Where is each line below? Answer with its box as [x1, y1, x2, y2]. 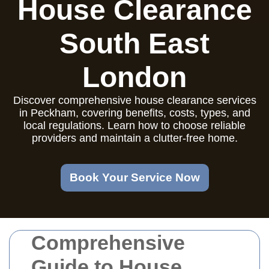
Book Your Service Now [69, 171, 200, 184]
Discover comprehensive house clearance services [13, 94, 256, 106]
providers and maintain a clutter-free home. [31, 132, 238, 144]
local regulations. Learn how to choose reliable [23, 119, 246, 131]
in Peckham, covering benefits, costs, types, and [19, 107, 250, 119]
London [82, 61, 187, 93]
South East [59, 28, 210, 59]
